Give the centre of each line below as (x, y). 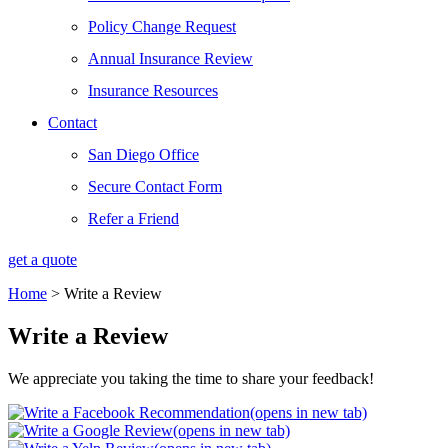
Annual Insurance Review (170, 58)
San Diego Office (143, 154)
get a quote (42, 259)
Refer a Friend (133, 218)
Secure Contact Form (155, 186)
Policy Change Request (162, 26)
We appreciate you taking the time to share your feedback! (191, 378)
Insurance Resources (153, 90)
